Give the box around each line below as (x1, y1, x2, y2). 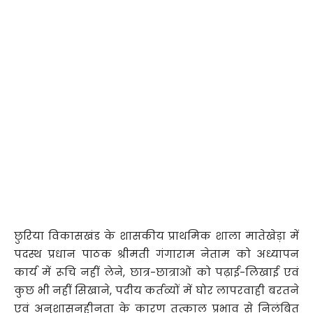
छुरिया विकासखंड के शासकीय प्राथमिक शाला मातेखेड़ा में (14, 228, 299, 243)
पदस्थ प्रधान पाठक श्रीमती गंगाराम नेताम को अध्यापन (14, 246, 299, 261)
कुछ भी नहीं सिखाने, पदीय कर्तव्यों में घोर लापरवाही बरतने (14, 282, 299, 298)
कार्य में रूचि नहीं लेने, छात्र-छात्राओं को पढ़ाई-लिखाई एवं (14, 264, 299, 279)
